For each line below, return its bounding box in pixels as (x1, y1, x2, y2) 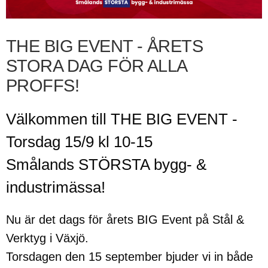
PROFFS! (6, 76, 79, 95)
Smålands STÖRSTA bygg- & (6, 156, 206, 173)
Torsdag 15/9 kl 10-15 (6, 133, 153, 151)
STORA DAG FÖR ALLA (6, 56, 187, 75)
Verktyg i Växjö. (6, 232, 89, 245)
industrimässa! (6, 178, 105, 196)
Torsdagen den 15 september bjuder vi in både (6, 250, 253, 263)
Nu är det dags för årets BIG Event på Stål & (6, 213, 244, 226)
